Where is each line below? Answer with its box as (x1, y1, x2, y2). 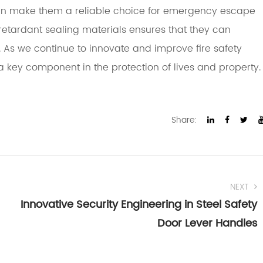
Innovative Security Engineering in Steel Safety (21, 196, 258, 214)
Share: (171, 113, 197, 127)
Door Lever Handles (157, 215, 258, 232)
